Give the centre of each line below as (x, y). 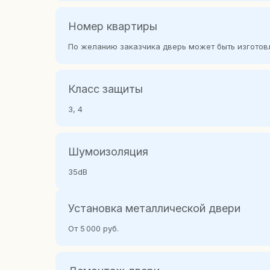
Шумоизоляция (108, 152)
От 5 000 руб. (93, 228)
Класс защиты (105, 89)
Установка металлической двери (154, 208)
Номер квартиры (113, 26)
